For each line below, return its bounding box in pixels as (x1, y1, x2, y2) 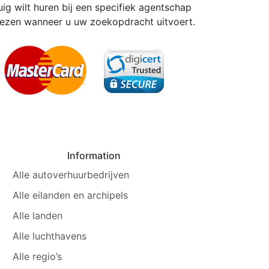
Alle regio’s (13, 250, 62, 262)
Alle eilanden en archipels (13, 189, 128, 201)
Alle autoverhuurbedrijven (13, 168, 130, 181)
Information (67, 149, 121, 162)
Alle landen (13, 209, 63, 222)
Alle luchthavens (13, 229, 87, 242)
